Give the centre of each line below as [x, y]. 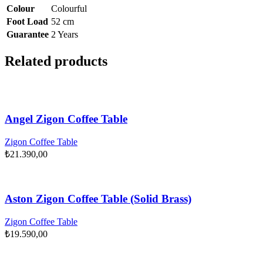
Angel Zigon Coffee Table [66, 119]
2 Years [65, 34]
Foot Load [27, 21]
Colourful [69, 8]
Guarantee [28, 34]
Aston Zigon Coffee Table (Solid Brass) [98, 198]
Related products [56, 61]
